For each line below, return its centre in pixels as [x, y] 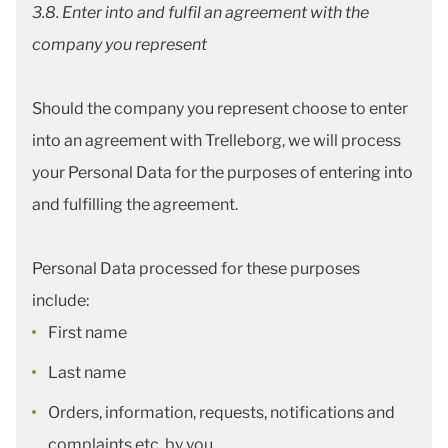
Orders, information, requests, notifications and [221, 412]
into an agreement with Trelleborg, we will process [216, 140]
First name [87, 332]
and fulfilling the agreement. [135, 204]
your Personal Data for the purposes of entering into [222, 172]
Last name [87, 372]
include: [60, 300]
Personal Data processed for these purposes [196, 268]
